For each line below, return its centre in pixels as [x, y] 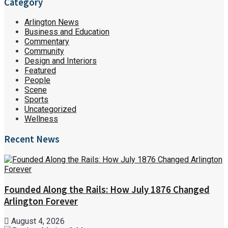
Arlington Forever [41, 201]
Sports [36, 100]
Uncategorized [50, 109]
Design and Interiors [61, 61]
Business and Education [67, 32]
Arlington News [52, 22]
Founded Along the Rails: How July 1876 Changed [107, 189]
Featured [40, 71]
